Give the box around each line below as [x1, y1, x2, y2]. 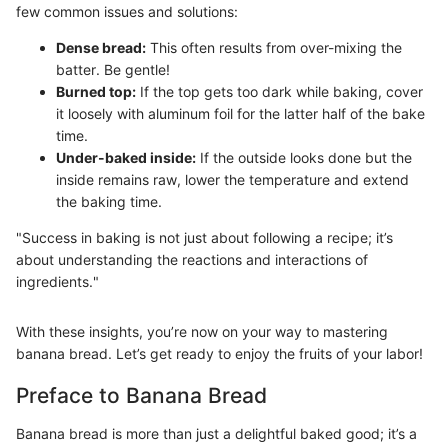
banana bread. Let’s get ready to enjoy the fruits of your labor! [16, 345, 423, 362]
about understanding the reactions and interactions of [16, 251, 368, 268]
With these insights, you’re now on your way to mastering [16, 323, 388, 340]
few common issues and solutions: [16, 3, 238, 20]
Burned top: [56, 83, 136, 100]
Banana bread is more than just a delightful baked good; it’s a [16, 424, 417, 442]
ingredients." [16, 273, 99, 290]
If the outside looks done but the [196, 149, 412, 166]
